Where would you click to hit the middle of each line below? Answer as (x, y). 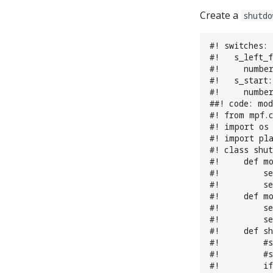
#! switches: (239, 45)
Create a (220, 15)
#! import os (239, 126)
